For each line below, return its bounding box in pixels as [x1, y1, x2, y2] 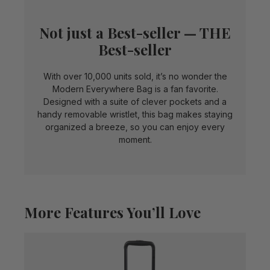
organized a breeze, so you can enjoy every [45, 122, 225, 132]
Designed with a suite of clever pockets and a [43, 96, 227, 107]
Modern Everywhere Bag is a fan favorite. [52, 84, 218, 94]
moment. [118, 134, 152, 145]
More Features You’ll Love [24, 202, 201, 222]
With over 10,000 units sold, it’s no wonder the [43, 71, 227, 81]
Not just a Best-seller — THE [39, 23, 231, 42]
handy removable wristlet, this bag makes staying [37, 109, 233, 119]
